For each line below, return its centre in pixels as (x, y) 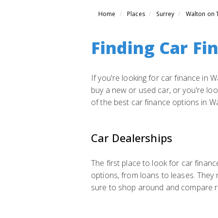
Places (136, 14)
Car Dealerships (132, 138)
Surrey (165, 14)
